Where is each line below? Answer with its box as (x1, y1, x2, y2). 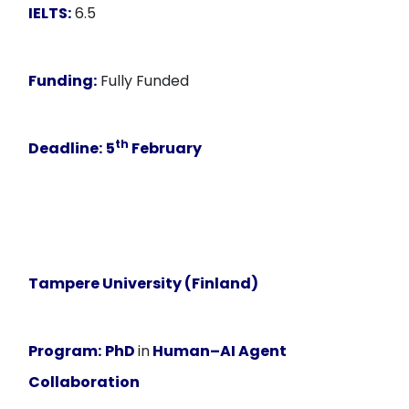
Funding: (28, 70, 98, 91)
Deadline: (28, 138, 103, 159)
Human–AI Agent (150, 341, 288, 362)
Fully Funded (97, 70, 190, 91)
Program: (28, 341, 102, 362)
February (129, 138, 203, 159)
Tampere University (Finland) (28, 273, 259, 294)
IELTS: (28, 3, 72, 24)
